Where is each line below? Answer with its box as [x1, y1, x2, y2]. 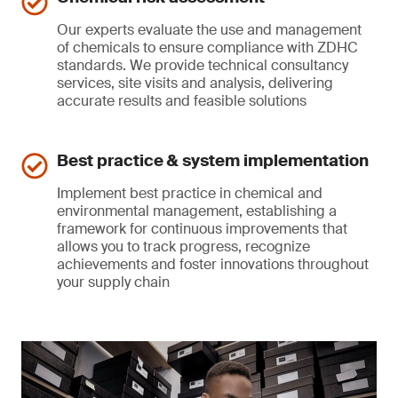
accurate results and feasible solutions [57, 92, 306, 110]
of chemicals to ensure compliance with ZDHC [57, 38, 358, 57]
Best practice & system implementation [57, 150, 369, 171]
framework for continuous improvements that [57, 219, 347, 238]
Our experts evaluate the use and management [57, 20, 362, 39]
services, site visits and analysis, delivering [57, 74, 333, 92]
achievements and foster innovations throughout [57, 255, 369, 274]
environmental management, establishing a [57, 202, 337, 220]
